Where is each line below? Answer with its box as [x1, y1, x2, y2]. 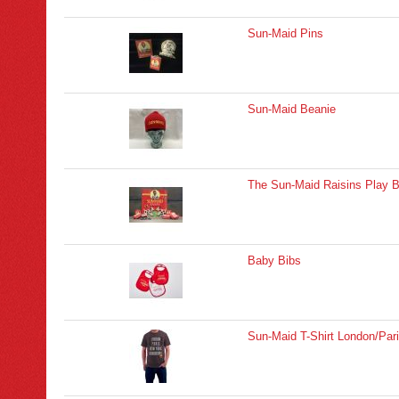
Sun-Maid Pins [248, 27, 323, 40]
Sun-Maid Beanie [248, 102, 336, 116]
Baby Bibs [248, 254, 301, 267]
